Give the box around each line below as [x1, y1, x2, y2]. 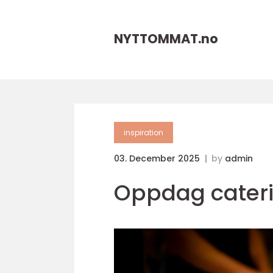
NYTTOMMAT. [114, 30, 201, 48]
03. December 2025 [114, 152, 202, 165]
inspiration [124, 127, 163, 138]
